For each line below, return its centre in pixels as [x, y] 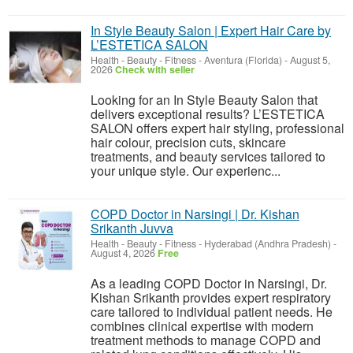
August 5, [309, 60]
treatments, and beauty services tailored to [208, 156]
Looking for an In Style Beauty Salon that [204, 100]
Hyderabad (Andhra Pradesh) [268, 243]
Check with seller [155, 69]
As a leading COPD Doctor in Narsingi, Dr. [209, 283]
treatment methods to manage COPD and [206, 340]
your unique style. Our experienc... [186, 171]
